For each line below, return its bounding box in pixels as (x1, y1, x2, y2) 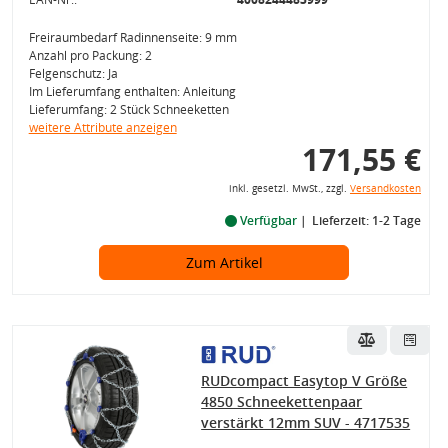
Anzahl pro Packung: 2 (28, 47, 152, 64)
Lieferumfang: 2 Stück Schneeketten (28, 101, 229, 118)
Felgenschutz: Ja (28, 65, 118, 82)
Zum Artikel (185, 253, 263, 272)
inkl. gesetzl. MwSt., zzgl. (228, 182, 350, 195)
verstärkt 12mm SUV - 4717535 (201, 413, 411, 432)
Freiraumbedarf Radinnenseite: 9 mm (28, 29, 237, 46)
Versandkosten (349, 182, 421, 195)
